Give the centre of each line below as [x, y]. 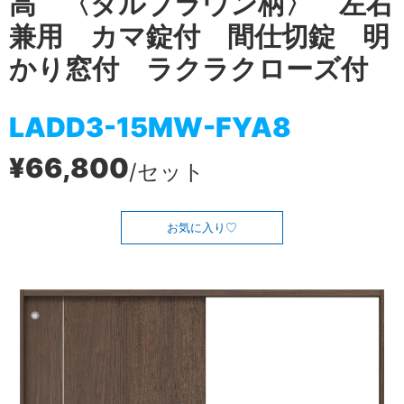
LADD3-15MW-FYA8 [150, 127]
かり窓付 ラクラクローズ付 [188, 69]
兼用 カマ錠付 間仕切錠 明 [199, 36]
